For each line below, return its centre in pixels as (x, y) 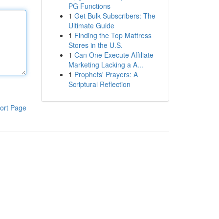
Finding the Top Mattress (113, 35)
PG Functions (89, 6)
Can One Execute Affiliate (114, 55)
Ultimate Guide (91, 25)
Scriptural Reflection (99, 84)
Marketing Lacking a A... (106, 65)
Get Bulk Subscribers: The (115, 16)
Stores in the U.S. (95, 45)
